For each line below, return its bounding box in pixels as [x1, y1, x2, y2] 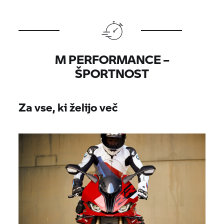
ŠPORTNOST [75, 64, 149, 82]
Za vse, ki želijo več [18, 98, 118, 115]
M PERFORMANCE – [55, 50, 169, 68]
